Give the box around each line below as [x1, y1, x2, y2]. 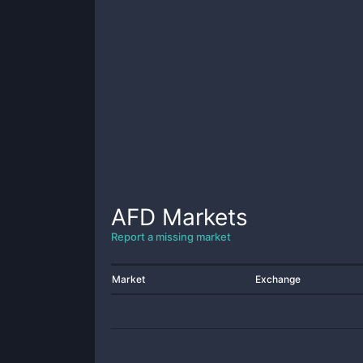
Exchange [255, 273, 301, 285]
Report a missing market [111, 230, 231, 243]
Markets [156, 203, 248, 231]
